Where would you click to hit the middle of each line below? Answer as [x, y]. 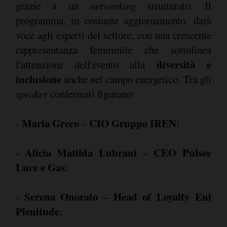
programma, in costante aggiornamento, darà [113, 21]
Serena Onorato [61, 197]
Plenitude [37, 212]
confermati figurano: [91, 94]
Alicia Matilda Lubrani [81, 153]
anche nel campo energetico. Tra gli [136, 79]
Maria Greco [50, 123]
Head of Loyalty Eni [162, 197]
